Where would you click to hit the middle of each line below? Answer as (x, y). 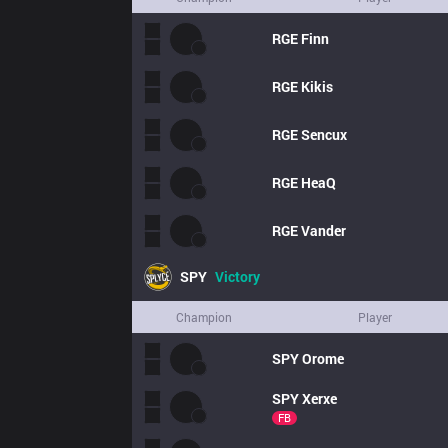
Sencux (324, 134)
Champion (204, 317)
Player (375, 317)
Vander (323, 230)
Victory (237, 276)
